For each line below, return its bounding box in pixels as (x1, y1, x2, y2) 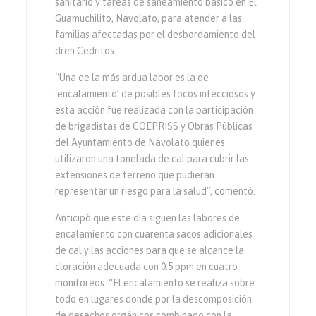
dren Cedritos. (55, 45, 117, 57)
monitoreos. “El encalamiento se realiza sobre (55, 277, 255, 289)
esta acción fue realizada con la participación (55, 104, 254, 116)
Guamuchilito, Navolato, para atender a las (55, 13, 243, 25)
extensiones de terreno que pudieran (55, 169, 215, 181)
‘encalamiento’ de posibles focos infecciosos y (55, 88, 256, 100)
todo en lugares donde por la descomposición (55, 293, 253, 305)
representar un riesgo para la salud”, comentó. (55, 186, 256, 197)
